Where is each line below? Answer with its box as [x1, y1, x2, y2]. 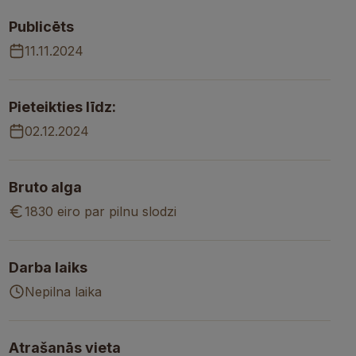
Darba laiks [9, 259, 87, 276]
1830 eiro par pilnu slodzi [25, 203, 176, 219]
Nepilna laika [25, 284, 102, 300]
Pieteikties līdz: [9, 99, 116, 115]
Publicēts [9, 18, 74, 35]
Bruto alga [9, 179, 82, 195]
